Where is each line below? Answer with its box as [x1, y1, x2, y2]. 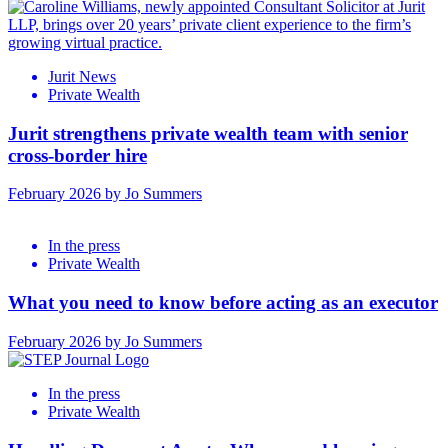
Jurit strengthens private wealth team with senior [8, 122, 408, 144]
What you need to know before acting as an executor [8, 292, 438, 314]
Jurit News [48, 67, 116, 85]
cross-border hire [8, 144, 147, 166]
